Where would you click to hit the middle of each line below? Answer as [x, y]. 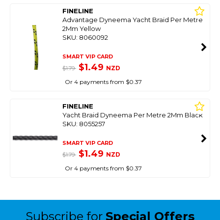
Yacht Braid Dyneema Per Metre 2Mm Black [132, 115]
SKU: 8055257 [83, 124]
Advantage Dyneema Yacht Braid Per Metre [132, 20]
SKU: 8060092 [85, 37]
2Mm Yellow [81, 28]
